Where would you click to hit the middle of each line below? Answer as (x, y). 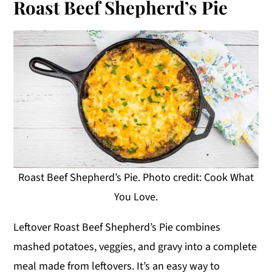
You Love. (136, 197)
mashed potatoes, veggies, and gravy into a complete (135, 246)
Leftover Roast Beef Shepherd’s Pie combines (117, 227)
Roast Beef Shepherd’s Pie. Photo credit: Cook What (136, 177)
